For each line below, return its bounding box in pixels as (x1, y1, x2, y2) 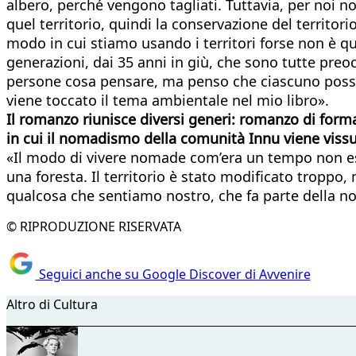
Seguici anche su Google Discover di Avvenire (35, 265, 311, 284)
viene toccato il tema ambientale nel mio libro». (6, 90, 329, 110)
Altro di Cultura (6, 296, 98, 314)
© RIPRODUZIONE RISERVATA (6, 217, 181, 235)
